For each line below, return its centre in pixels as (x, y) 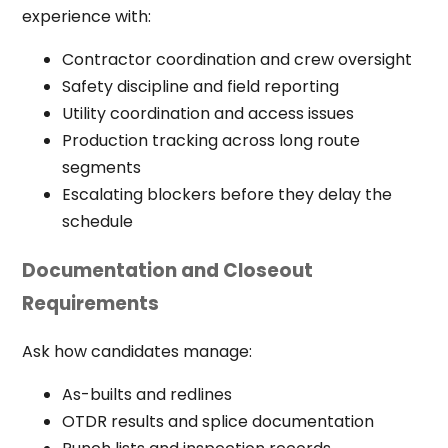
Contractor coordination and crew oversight (236, 59)
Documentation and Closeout (167, 270)
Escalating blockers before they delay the (226, 194)
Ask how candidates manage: (136, 352)
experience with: (86, 16)
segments (101, 167)
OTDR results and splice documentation (217, 422)
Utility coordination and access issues (207, 113)
